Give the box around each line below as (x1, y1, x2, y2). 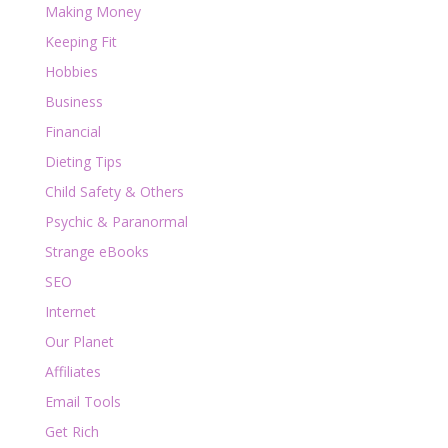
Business (44, 91, 103, 111)
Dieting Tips (44, 151, 122, 171)
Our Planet (44, 331, 114, 351)
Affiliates (44, 361, 101, 381)
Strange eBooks (44, 241, 149, 261)
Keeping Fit (44, 31, 117, 51)
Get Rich (44, 421, 99, 441)
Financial (44, 121, 101, 141)
